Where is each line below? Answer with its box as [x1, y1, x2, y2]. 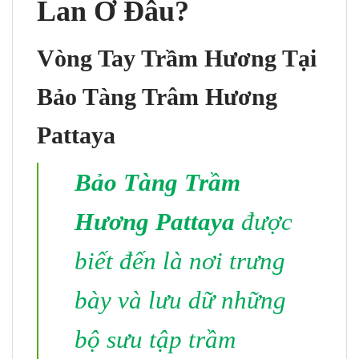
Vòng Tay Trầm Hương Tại [37, 45, 317, 72]
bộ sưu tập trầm [75, 325, 236, 354]
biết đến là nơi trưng [75, 247, 285, 276]
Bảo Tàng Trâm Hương [37, 83, 277, 111]
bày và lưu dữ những [75, 286, 286, 315]
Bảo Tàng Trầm [75, 168, 240, 197]
